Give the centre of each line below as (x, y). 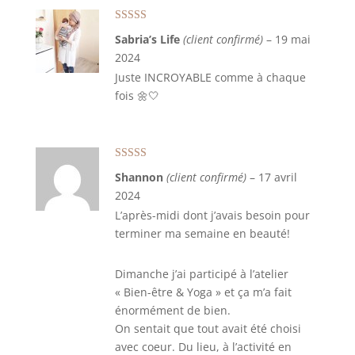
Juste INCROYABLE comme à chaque (210, 77)
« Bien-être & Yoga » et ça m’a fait (203, 292)
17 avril (277, 177)
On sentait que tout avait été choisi (208, 328)
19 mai (292, 39)
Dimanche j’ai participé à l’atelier (201, 274)
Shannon (140, 177)
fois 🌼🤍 (137, 95)
